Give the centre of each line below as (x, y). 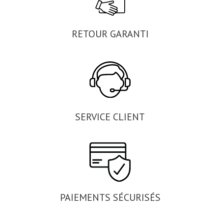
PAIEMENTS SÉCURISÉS (110, 197)
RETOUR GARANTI (110, 34)
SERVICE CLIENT (110, 117)
